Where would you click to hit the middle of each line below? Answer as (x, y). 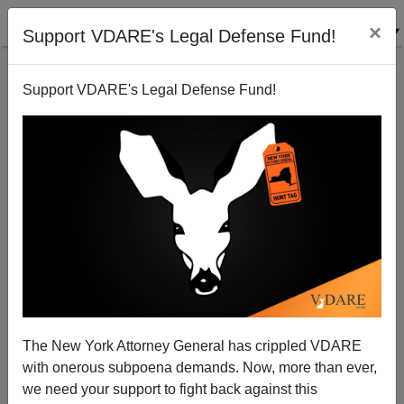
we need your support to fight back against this (170, 389)
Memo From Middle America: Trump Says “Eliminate (202, 284)
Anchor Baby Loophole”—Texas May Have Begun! (202, 301)
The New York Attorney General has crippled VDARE (192, 345)
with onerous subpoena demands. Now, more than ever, (200, 367)
